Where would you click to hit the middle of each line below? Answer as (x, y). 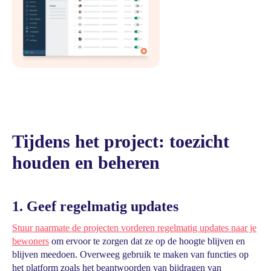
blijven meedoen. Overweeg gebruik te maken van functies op (130, 254)
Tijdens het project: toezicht (121, 141)
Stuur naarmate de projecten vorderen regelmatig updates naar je (134, 228)
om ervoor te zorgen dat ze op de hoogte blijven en (147, 241)
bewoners (31, 241)
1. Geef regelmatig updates (95, 206)
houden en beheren (86, 162)
